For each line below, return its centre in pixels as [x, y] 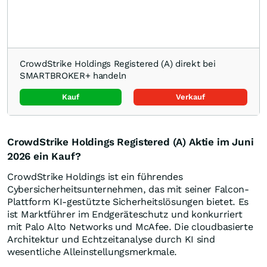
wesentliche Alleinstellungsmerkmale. [92, 252]
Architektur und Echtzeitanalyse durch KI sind [111, 240]
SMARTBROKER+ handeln [73, 76]
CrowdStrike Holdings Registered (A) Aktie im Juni [131, 142]
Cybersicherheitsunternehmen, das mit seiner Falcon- [128, 190]
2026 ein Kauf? [44, 156]
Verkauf [190, 97]
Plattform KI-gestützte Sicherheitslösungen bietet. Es [128, 202]
